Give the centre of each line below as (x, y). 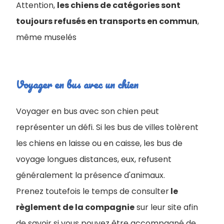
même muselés (46, 37)
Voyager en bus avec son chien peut (87, 111)
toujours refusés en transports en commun (107, 21)
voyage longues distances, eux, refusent (94, 159)
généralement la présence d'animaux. (90, 175)
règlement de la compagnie (75, 207)
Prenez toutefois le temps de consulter (92, 191)
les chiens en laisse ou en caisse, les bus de (99, 143)
